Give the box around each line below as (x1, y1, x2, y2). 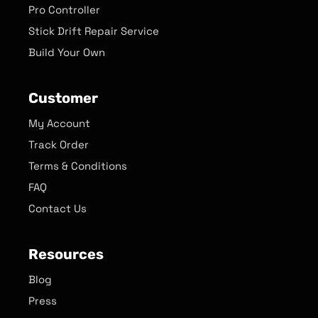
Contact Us (28, 201, 87, 215)
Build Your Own (28, 45, 105, 59)
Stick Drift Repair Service (28, 23, 159, 38)
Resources (28, 245, 104, 263)
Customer (28, 89, 98, 106)
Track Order (28, 137, 89, 151)
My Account (28, 116, 90, 130)
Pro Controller (28, 2, 100, 16)
